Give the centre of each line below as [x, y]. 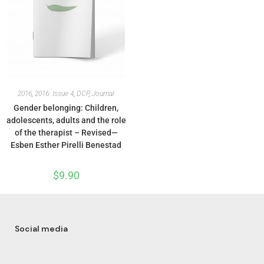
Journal [103, 94]
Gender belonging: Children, [66, 108]
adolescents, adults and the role [66, 120]
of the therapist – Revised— [66, 133]
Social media [41, 229]
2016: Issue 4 [54, 94]
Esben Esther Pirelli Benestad [66, 145]
